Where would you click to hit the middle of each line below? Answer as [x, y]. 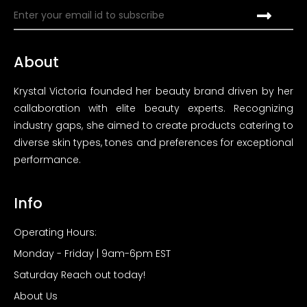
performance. [47, 159]
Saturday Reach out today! [79, 274]
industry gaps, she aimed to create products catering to [153, 125]
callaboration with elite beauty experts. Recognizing [153, 108]
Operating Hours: [55, 232]
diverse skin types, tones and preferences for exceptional [153, 142]
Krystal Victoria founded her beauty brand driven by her [153, 91]
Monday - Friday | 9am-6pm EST [92, 253]
